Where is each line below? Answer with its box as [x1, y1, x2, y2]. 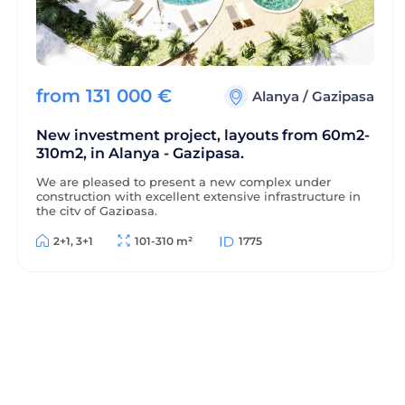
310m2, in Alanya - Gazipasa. [36, 145, 244, 162]
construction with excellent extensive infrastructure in [36, 189, 361, 203]
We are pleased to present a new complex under [36, 174, 331, 189]
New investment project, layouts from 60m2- [36, 127, 370, 144]
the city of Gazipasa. [36, 203, 157, 218]
